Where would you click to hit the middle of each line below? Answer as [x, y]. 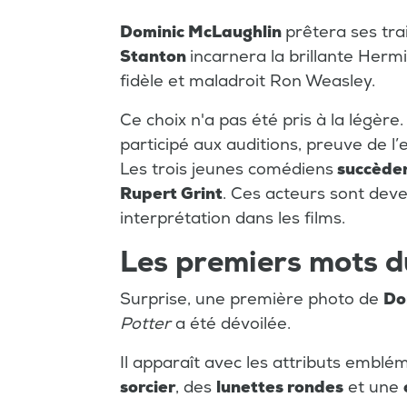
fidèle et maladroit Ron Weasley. [248, 82]
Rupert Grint [171, 194]
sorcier [148, 388]
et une [373, 388]
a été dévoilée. [233, 324]
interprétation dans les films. [233, 219]
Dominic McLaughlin [203, 33]
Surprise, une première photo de [252, 300]
